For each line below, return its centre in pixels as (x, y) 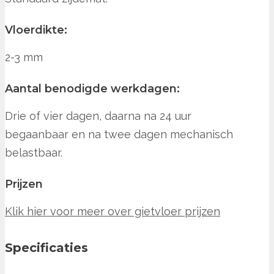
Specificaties (46, 248)
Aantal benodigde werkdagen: (92, 89)
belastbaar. (34, 153)
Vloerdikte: (36, 30)
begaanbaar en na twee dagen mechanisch (119, 135)
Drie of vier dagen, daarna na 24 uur (98, 116)
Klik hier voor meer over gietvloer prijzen (113, 212)
